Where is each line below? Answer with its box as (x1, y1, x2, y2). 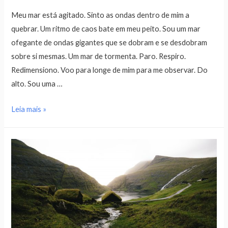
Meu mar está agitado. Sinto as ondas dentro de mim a (11, 11, 190, 20)
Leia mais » (11, 105, 47, 114)
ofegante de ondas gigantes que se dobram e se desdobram (11, 38, 208, 47)
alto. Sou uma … (11, 79, 63, 89)
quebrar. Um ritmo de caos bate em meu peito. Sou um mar (11, 24, 201, 34)
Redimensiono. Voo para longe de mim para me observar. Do (11, 66, 208, 75)
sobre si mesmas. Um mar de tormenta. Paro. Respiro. (11, 52, 186, 61)
